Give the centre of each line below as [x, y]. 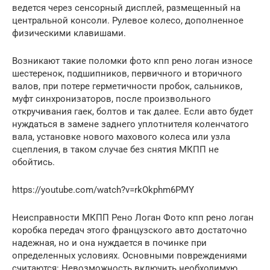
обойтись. [33, 162]
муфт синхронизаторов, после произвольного [111, 99]
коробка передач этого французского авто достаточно [130, 230]
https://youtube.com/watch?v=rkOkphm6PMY [103, 190]
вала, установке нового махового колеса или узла [121, 137]
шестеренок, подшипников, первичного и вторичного [127, 73]
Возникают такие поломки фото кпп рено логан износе [132, 61]
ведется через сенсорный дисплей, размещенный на [126, 8]
